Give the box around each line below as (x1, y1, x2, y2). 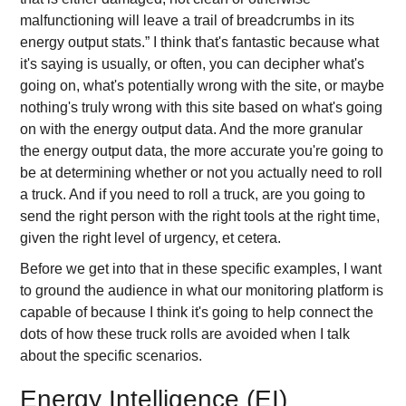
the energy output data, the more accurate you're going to (20, 143, 384, 159)
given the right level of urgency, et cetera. (20, 230, 282, 246)
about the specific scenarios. (20, 348, 203, 363)
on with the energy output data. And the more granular (20, 121, 363, 137)
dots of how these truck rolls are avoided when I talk (20, 326, 351, 342)
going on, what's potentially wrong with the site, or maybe (20, 78, 385, 93)
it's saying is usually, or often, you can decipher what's (20, 56, 365, 72)
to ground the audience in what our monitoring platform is (20, 283, 384, 298)
